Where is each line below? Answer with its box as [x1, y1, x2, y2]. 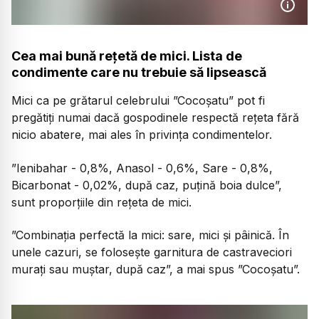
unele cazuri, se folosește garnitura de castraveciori [11, 244, 292, 259]
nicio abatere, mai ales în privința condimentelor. [11, 127, 272, 142]
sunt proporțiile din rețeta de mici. [11, 194, 192, 209]
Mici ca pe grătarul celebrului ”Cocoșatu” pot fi [11, 93, 265, 108]
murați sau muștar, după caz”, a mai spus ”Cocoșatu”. [11, 261, 300, 276]
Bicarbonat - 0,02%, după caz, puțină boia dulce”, [11, 177, 282, 192]
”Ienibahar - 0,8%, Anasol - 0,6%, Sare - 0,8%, [11, 160, 273, 175]
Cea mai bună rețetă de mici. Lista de [11, 48, 242, 64]
